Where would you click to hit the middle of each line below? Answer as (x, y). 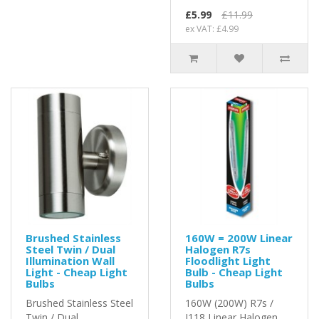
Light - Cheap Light (77, 272)
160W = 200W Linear (239, 237)
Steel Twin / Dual (70, 249)
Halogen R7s (218, 249)
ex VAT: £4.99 (212, 28)
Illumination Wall (70, 260)
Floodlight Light (228, 260)
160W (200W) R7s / (229, 303)
